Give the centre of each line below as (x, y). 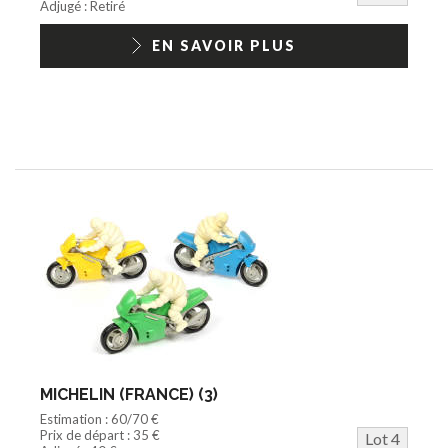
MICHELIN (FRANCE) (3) (129, 394)
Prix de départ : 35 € (100, 434)
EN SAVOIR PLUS (224, 45)
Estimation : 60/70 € (99, 418)
